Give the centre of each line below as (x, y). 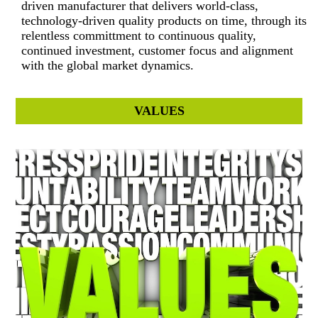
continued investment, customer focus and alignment (158, 50)
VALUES (159, 110)
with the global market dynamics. (108, 65)
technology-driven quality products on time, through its (164, 20)
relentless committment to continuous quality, (139, 35)
